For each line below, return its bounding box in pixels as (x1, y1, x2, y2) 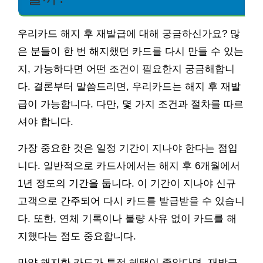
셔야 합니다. (18, 116, 73, 127)
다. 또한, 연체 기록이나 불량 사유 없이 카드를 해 (18, 213, 237, 224)
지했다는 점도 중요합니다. (18, 230, 136, 242)
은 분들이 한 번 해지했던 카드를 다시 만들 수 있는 (18, 45, 244, 57)
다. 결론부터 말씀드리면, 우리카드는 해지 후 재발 (18, 80, 241, 92)
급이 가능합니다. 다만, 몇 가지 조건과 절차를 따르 (18, 98, 244, 110)
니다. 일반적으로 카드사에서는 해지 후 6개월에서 (18, 160, 240, 171)
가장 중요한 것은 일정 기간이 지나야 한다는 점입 (18, 142, 238, 154)
